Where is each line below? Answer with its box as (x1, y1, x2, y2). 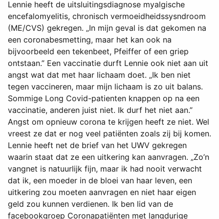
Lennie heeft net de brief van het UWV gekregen (8, 140, 187, 151)
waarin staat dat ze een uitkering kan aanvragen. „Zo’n (8, 152, 209, 162)
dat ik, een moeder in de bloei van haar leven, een (8, 175, 192, 186)
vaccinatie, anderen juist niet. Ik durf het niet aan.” (8, 105, 193, 115)
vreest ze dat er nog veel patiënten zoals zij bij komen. (8, 129, 211, 139)
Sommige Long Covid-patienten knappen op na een (8, 93, 199, 104)
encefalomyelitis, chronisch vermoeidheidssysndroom (8, 11, 206, 22)
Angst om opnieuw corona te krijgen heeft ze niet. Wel (8, 117, 209, 127)
